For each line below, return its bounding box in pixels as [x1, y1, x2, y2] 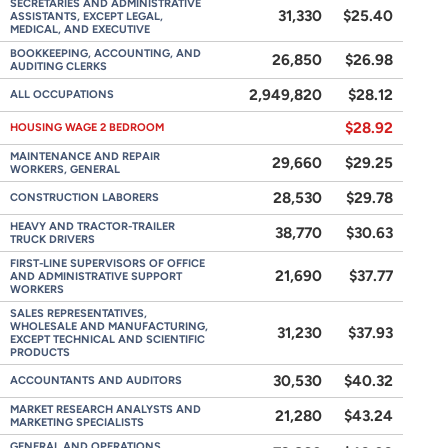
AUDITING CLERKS [10, 60, 107, 73]
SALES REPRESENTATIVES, [10, 307, 147, 320]
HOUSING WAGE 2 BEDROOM [10, 121, 164, 134]
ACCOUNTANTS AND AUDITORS [10, 374, 182, 387]
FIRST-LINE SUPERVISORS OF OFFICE [10, 257, 205, 270]
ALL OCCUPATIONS [10, 88, 114, 101]
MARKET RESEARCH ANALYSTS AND [10, 403, 201, 416]
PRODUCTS [10, 346, 70, 359]
